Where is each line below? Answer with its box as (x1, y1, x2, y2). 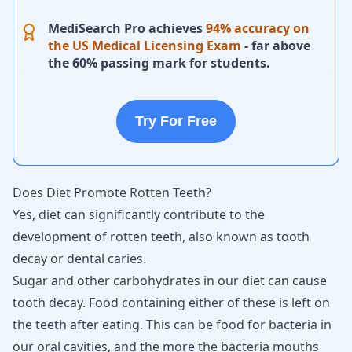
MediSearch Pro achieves (48, 20, 206, 37)
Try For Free (135, 113, 217, 129)
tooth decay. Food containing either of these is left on (13, 294, 330, 311)
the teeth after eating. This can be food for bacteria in (13, 316, 332, 333)
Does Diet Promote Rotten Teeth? (13, 184, 211, 201)
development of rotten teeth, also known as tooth (13, 228, 310, 245)
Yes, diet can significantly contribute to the (13, 206, 265, 223)
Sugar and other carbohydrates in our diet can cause (13, 272, 327, 289)
